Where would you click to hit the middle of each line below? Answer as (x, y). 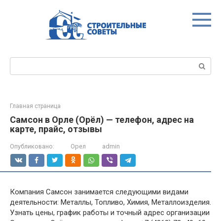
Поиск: (21, 62)
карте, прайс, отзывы (56, 129)
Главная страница (35, 106)
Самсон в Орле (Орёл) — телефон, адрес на (102, 120)
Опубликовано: (32, 146)
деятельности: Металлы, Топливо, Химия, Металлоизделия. (110, 202)
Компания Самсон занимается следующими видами (99, 192)
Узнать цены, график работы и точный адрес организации (110, 213)
